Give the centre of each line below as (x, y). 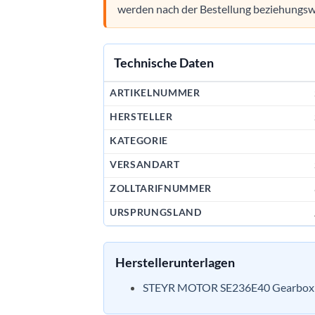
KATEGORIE (139, 141)
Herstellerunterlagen (175, 263)
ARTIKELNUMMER (155, 93)
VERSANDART (145, 165)
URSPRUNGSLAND (156, 213)
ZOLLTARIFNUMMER (161, 189)
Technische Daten (164, 63)
